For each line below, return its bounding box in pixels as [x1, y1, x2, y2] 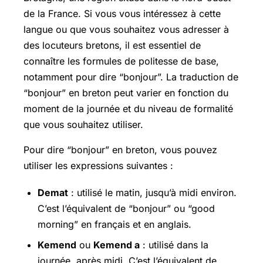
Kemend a [93, 238, 140, 251]
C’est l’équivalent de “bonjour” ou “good [38, 202, 215, 214]
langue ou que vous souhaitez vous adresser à [23, 23, 229, 35]
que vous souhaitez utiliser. [23, 118, 143, 130]
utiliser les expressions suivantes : [23, 159, 173, 171]
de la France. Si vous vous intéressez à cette [23, 7, 221, 19]
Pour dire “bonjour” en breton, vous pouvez [23, 143, 217, 156]
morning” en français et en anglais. [38, 218, 191, 230]
